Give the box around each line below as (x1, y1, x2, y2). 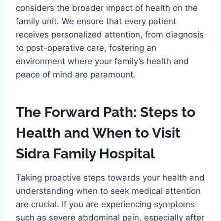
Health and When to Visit (16, 124, 181, 141)
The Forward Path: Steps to (16, 104, 195, 120)
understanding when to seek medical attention (16, 185, 201, 196)
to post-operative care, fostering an (16, 42, 156, 53)
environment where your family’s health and (16, 56, 189, 66)
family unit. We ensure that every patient (16, 16, 176, 26)
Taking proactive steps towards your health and (16, 172, 205, 183)
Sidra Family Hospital (16, 145, 155, 162)
